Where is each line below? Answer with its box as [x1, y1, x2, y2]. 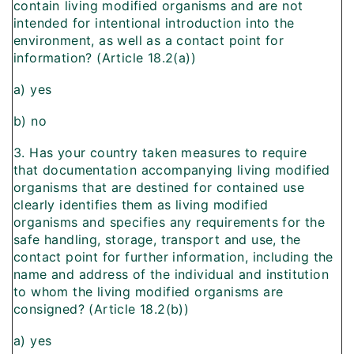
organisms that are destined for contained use [13, 179, 304, 196]
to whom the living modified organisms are [13, 284, 284, 300]
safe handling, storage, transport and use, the [13, 232, 301, 248]
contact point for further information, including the [13, 249, 333, 265]
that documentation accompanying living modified [13, 162, 330, 179]
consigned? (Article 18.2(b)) [13, 301, 190, 318]
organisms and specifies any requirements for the [13, 214, 326, 231]
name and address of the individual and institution [13, 266, 329, 283]
